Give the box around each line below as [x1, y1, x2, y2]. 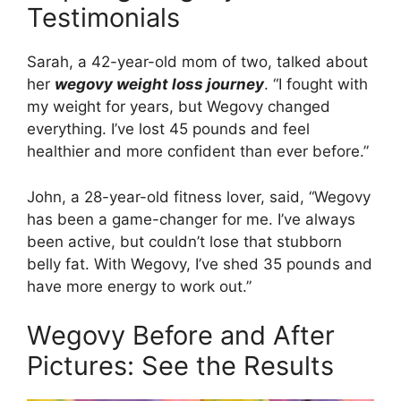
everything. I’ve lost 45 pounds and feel [27, 120, 310, 139]
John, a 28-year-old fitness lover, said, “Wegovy [27, 187, 371, 206]
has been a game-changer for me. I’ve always [27, 209, 355, 228]
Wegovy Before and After [27, 320, 335, 352]
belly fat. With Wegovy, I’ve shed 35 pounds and [27, 254, 372, 273]
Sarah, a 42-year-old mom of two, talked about [27, 53, 368, 72]
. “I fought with [264, 75, 368, 94]
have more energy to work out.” [27, 277, 252, 295]
